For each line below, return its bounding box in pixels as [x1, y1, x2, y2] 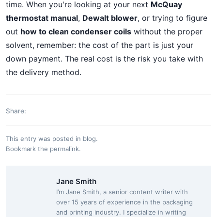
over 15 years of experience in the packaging [56, 198, 193, 206]
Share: [6, 107, 26, 115]
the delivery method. [6, 67, 81, 77]
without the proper [131, 27, 202, 36]
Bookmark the [6, 145, 50, 153]
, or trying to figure [138, 13, 207, 23]
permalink [50, 145, 79, 153]
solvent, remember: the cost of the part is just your [6, 40, 193, 50]
